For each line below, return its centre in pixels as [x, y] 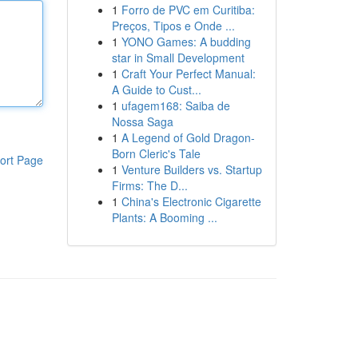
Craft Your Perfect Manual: [188, 74]
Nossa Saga [142, 121]
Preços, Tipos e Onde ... [173, 26]
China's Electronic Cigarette [191, 201]
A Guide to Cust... [156, 89]
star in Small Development [178, 58]
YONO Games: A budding [186, 42]
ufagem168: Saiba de [175, 105]
